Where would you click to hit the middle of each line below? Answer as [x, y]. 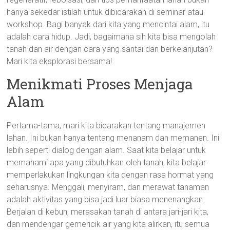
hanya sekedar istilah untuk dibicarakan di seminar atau [105, 12]
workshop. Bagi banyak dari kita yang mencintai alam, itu [108, 24]
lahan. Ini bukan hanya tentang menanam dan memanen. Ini [113, 138]
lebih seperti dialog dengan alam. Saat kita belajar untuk [107, 150]
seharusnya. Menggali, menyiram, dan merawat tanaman [108, 187]
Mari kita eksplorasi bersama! [60, 61]
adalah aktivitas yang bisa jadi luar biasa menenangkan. [106, 199]
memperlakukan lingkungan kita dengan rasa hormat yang [110, 175]
